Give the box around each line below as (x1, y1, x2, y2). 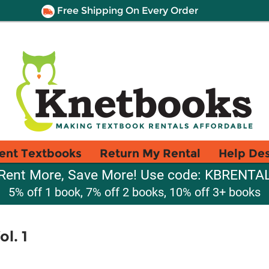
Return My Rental (100, 146, 201, 160)
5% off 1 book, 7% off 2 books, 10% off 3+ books (8, 185, 261, 199)
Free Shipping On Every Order (54, 5, 198, 16)
